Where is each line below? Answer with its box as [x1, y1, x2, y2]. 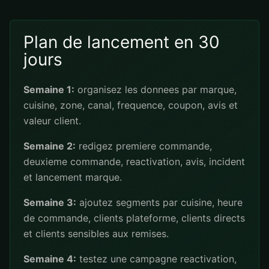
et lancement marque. [23, 171, 122, 183]
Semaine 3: [23, 196, 76, 208]
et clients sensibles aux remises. [23, 228, 169, 240]
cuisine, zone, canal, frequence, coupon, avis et [23, 99, 238, 111]
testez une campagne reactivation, [76, 253, 237, 265]
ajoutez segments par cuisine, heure [76, 196, 243, 208]
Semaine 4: [23, 253, 76, 265]
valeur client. [23, 115, 81, 127]
